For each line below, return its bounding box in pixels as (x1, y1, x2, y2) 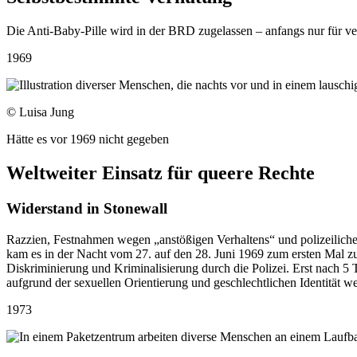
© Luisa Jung (6, 105, 74, 120)
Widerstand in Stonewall (6, 199, 167, 217)
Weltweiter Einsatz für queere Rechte (6, 163, 315, 184)
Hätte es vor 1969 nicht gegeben (6, 132, 169, 147)
